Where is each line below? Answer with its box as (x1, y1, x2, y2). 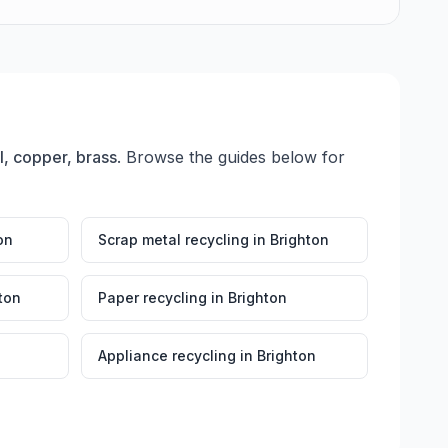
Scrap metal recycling (98, 231, 249, 248)
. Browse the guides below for (117, 147, 345, 167)
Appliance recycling (98, 347, 236, 364)
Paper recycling (98, 289, 207, 306)
